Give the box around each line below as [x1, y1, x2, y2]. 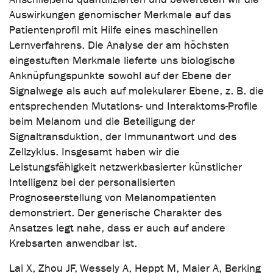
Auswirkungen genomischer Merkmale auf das [9, 8, 231, 21]
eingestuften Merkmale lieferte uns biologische [9, 54, 235, 67]
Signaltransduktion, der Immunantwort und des [9, 130, 236, 143]
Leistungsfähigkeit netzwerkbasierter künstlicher [9, 160, 242, 174]
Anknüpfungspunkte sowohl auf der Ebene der [9, 69, 231, 82]
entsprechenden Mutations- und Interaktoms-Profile [9, 99, 258, 113]
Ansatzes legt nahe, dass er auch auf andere [9, 221, 225, 235]
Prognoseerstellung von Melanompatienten [9, 191, 216, 204]
